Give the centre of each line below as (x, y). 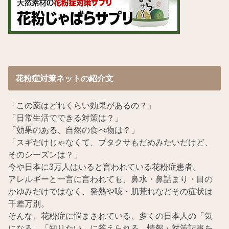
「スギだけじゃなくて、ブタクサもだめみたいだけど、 (111, 142)
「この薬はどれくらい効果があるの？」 (82, 105)
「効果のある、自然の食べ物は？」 (74, 130)
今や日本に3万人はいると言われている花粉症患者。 (105, 166)
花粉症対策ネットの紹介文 (64, 78)
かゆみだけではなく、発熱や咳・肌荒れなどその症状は (111, 191)
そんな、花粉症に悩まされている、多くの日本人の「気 (111, 215)
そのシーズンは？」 (45, 154)
